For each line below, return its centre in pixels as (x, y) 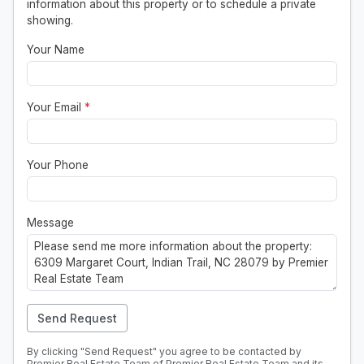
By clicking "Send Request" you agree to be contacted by (164, 351)
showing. (50, 20)
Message (50, 222)
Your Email (56, 107)
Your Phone (58, 165)
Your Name (56, 49)
